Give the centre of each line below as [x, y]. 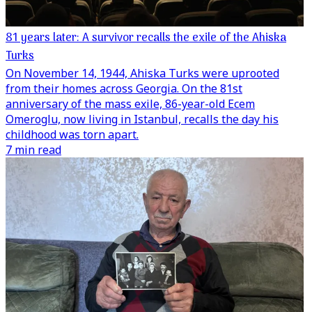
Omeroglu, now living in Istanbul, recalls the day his [142, 119]
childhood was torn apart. [72, 134]
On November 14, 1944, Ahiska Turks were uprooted [142, 73]
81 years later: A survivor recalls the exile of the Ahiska [146, 38]
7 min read [33, 150]
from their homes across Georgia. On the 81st [124, 88]
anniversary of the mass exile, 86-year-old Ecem [130, 104]
